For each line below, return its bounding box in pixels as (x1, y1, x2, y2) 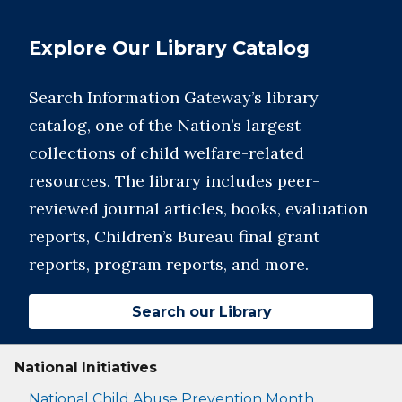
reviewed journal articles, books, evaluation (29, 198, 368, 220)
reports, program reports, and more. (29, 254, 309, 275)
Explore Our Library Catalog (29, 37, 310, 60)
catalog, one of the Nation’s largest (29, 115, 301, 136)
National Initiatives (14, 359, 157, 377)
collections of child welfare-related (29, 143, 304, 164)
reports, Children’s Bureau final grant (29, 226, 319, 248)
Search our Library (131, 303, 271, 321)
